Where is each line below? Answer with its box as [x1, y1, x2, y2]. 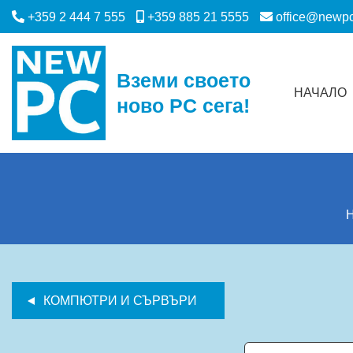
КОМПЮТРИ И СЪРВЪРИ [43, 293, 197, 307]
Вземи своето [117, 69, 251, 91]
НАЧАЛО [294, 85, 347, 99]
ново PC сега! [117, 95, 251, 117]
